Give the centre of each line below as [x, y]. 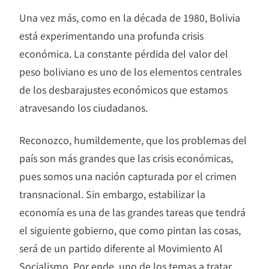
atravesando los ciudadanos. [83, 107]
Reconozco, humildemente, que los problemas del [133, 140]
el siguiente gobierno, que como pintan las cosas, [130, 230]
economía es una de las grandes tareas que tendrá [132, 212]
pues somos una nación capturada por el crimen [128, 176]
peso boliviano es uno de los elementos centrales [130, 71]
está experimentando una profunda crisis [111, 35]
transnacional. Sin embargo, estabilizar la [112, 194]
